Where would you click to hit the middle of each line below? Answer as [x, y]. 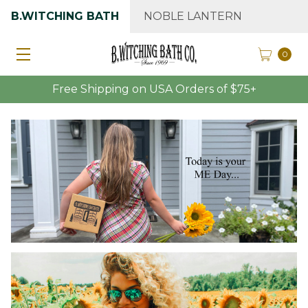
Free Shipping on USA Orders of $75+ [154, 89]
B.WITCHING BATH [65, 16]
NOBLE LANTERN [193, 16]
